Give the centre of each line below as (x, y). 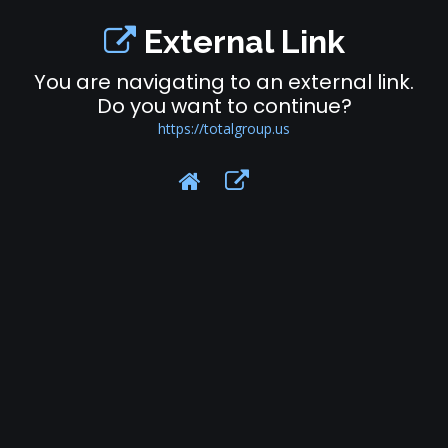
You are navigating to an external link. (224, 81)
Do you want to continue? (224, 105)
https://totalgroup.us (224, 128)
